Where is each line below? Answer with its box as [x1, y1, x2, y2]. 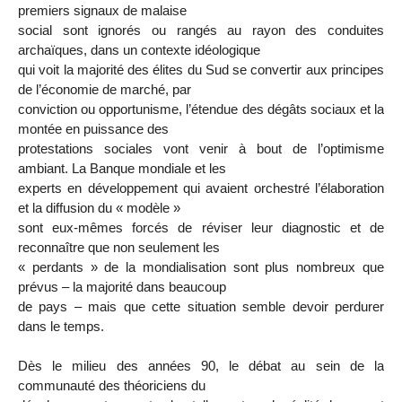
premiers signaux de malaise [18, 2, 187, 18]
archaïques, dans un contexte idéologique [18, 41, 260, 57]
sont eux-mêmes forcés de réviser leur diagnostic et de [18, 219, 384, 235]
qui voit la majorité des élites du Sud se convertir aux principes [18, 61, 384, 77]
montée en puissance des [18, 120, 169, 136]
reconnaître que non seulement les [18, 239, 220, 255]
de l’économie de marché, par [18, 81, 191, 97]
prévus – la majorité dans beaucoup [18, 278, 226, 294]
